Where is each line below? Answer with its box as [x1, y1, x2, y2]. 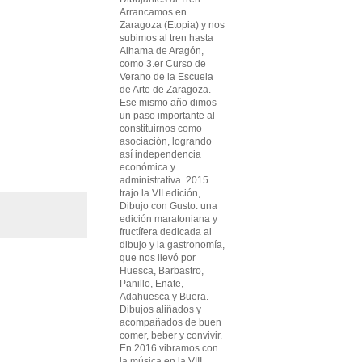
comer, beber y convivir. [120, 330, 222, 341]
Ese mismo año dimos [120, 97, 217, 108]
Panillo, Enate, [120, 278, 183, 289]
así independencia [120, 149, 201, 160]
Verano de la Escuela [120, 71, 213, 82]
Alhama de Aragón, [120, 45, 204, 57]
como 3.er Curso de [120, 58, 206, 69]
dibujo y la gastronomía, [120, 239, 225, 250]
